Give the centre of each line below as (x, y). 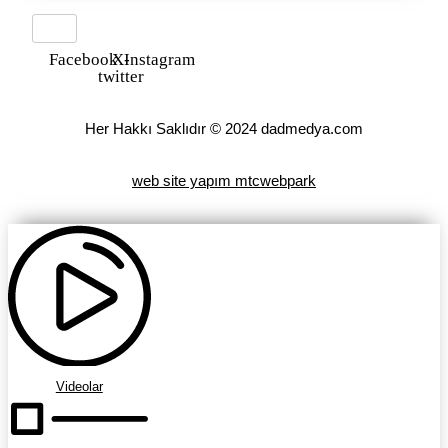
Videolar (79, 387)
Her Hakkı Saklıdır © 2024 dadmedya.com (224, 129)
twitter (121, 77)
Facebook (83, 60)
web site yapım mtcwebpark (224, 180)
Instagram (159, 60)
